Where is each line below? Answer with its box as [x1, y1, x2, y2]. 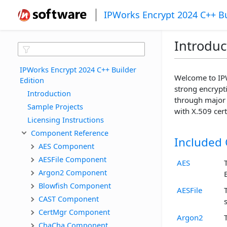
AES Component [39, 140, 94, 151]
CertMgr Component [39, 206, 110, 217]
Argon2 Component [39, 167, 107, 177]
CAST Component [39, 193, 99, 204]
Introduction [27, 88, 71, 98]
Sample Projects [27, 101, 83, 111]
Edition [20, 74, 44, 85]
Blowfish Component [39, 180, 111, 191]
